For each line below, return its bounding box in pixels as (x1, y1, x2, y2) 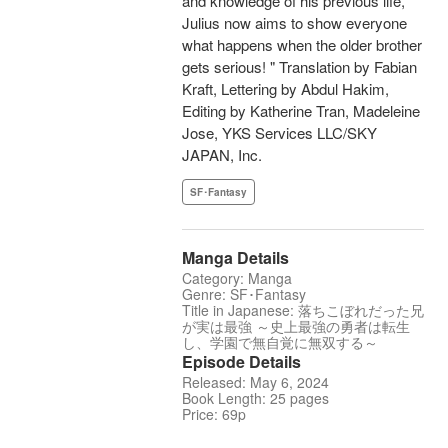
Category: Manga (182, 268, 292, 289)
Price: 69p (182, 404, 246, 425)
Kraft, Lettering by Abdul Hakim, (182, 78, 389, 100)
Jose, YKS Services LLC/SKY (182, 122, 377, 144)
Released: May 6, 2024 (182, 372, 329, 393)
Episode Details (182, 350, 301, 374)
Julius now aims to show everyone (182, 12, 407, 34)
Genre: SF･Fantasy (182, 284, 306, 305)
